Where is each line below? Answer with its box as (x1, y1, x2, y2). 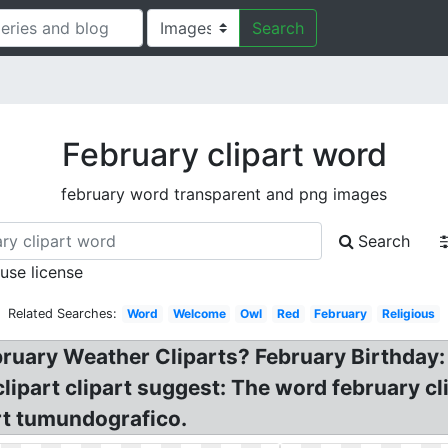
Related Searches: (8, 306, 118, 321)
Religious (381, 306, 435, 321)
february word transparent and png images (61, 184, 387, 204)
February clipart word (61, 135, 387, 174)
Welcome (172, 306, 226, 321)
